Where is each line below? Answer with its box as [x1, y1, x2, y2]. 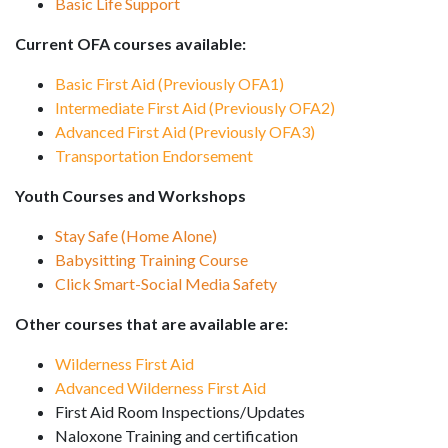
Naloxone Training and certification [55, 426, 301, 445]
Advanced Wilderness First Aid [55, 378, 266, 397]
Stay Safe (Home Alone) [55, 226, 217, 245]
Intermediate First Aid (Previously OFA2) [55, 98, 335, 117]
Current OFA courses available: [15, 34, 246, 53]
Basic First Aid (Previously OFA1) [55, 74, 284, 93]
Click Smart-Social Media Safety [55, 274, 277, 293]
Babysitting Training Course [55, 250, 248, 269]
